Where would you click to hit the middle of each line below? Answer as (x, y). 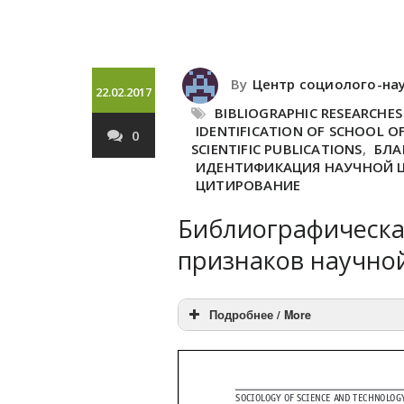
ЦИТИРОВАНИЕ (248, 185)
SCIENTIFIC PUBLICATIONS (277, 149)
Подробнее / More (260, 315)
